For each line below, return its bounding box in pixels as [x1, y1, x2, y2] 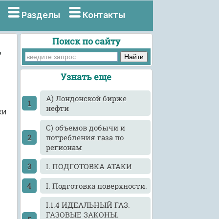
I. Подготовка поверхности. [46, 180, 148, 191]
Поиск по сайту [52, 35, 120, 47]
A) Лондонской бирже [46, 93, 127, 104]
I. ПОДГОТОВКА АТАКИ [46, 161, 132, 172]
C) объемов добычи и [46, 122, 126, 132]
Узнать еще [61, 71, 112, 83]
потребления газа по [46, 132, 124, 142]
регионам [46, 142, 83, 152]
